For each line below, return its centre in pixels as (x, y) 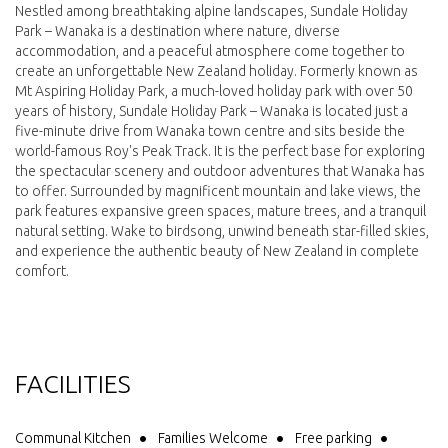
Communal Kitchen (73, 437)
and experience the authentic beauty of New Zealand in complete (217, 250)
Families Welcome (213, 437)
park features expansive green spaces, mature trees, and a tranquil (220, 210)
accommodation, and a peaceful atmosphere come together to (210, 50)
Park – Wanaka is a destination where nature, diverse (177, 30)
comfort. (42, 270)
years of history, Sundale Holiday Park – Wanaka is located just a (211, 110)
